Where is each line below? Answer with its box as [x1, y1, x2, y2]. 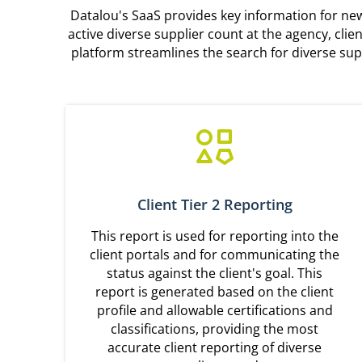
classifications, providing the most [111, 320, 319, 339]
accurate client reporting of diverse [107, 339, 322, 357]
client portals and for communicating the [90, 246, 340, 264]
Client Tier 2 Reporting [137, 195, 293, 215]
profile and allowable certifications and [96, 301, 333, 320]
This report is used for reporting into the [90, 227, 339, 246]
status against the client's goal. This [107, 264, 323, 283]
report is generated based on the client [95, 283, 335, 301]
